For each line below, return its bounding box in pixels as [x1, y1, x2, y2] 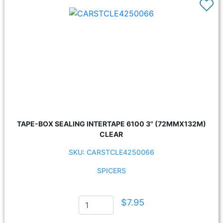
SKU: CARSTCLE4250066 [68, 148, 154, 156]
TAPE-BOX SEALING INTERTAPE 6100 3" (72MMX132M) [16, 119, 206, 128]
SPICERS [97, 166, 126, 175]
